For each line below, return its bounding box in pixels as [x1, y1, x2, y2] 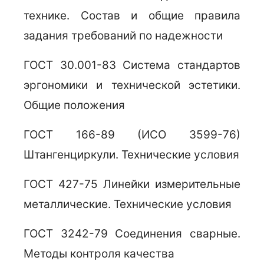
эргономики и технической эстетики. [24, 78, 240, 92]
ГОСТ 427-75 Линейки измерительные [24, 177, 240, 191]
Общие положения [24, 98, 125, 112]
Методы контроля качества [24, 247, 174, 260]
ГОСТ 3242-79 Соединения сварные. [24, 227, 240, 240]
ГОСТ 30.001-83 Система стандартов [24, 58, 240, 72]
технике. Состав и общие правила [24, 9, 240, 22]
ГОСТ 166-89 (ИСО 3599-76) [24, 128, 240, 141]
